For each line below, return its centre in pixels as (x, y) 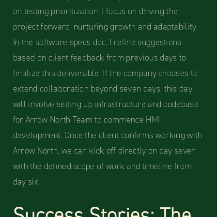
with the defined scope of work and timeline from (102, 166)
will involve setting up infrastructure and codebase (106, 104)
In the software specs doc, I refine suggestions (97, 42)
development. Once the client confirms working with (108, 135)
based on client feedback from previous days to (100, 58)
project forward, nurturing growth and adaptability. (105, 27)
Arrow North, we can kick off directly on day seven (104, 151)
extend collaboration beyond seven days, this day (103, 89)
